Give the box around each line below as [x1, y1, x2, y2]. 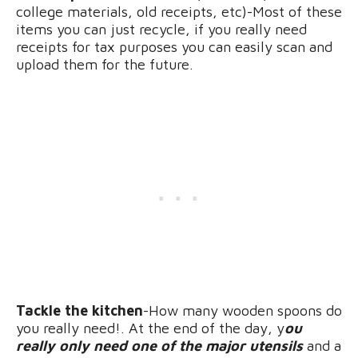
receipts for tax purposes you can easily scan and [16, 38, 332, 55]
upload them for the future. [16, 55, 193, 73]
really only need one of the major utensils [16, 336, 303, 354]
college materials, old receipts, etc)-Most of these [16, 2, 342, 20]
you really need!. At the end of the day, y [16, 319, 284, 336]
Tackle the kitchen [16, 301, 143, 319]
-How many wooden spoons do [143, 301, 342, 319]
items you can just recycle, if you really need [16, 20, 307, 38]
